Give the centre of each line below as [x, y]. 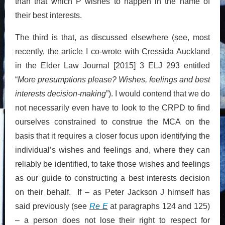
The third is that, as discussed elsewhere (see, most [113, 37]
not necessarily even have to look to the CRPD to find [113, 107]
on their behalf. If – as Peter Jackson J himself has [113, 192]
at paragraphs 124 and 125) [160, 206]
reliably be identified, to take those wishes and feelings [113, 164]
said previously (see [52, 206]
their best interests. [48, 15]
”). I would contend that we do [158, 93]
